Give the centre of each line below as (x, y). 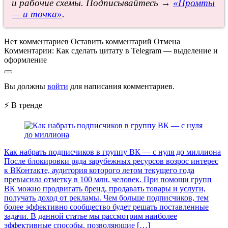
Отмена (167, 42)
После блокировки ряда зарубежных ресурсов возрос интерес (111, 161)
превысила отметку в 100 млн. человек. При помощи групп (108, 180)
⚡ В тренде (23, 105)
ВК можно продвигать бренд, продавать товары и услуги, (105, 189)
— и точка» (37, 14)
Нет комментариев (37, 42)
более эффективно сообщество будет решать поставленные (106, 207)
